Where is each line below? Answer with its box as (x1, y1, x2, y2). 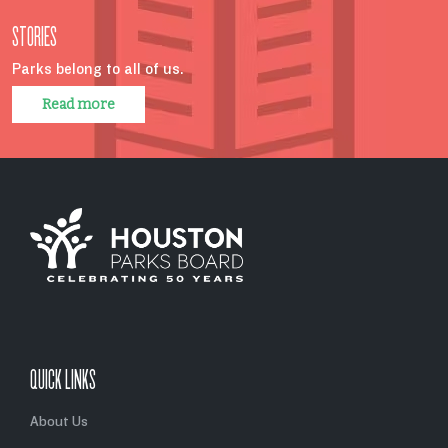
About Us (30, 413, 88, 431)
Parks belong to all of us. (12, 59, 184, 78)
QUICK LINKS (30, 364, 96, 395)
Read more (42, 95, 115, 113)
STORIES (12, 21, 57, 52)
